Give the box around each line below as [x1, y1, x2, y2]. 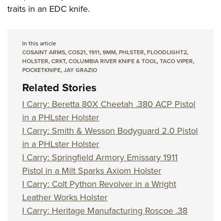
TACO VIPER [160, 57, 193, 66]
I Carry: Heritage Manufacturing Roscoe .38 [22, 204, 187, 218]
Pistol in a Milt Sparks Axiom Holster [22, 164, 161, 178]
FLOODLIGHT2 [147, 48, 187, 57]
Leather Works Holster [22, 191, 108, 204]
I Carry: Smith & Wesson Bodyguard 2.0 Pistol [22, 124, 198, 138]
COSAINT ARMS [22, 48, 65, 57]
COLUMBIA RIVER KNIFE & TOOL [69, 57, 157, 66]
